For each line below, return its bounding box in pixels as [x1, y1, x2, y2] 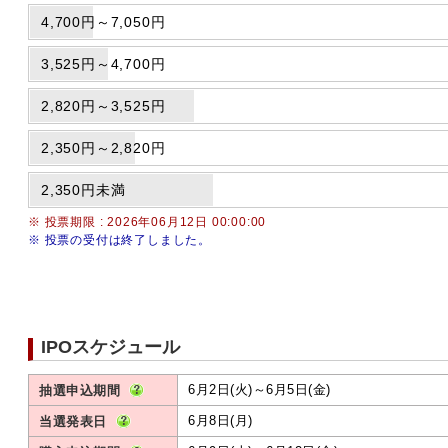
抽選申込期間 [39, 383, 120, 398]
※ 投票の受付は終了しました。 [28, 233, 211, 247]
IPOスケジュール [41, 337, 180, 357]
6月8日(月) [188, 413, 253, 428]
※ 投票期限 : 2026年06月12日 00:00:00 [28, 215, 267, 229]
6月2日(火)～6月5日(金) [188, 382, 331, 397]
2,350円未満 [41, 182, 126, 198]
